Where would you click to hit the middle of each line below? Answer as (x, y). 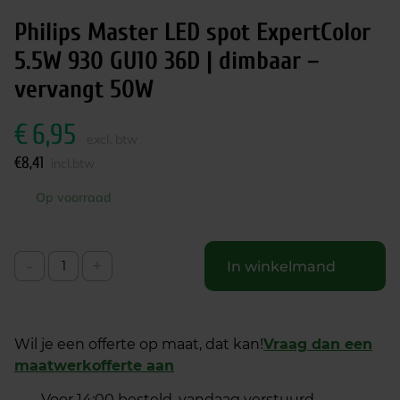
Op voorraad (74, 197)
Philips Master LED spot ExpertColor (192, 32)
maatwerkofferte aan (94, 366)
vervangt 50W (84, 89)
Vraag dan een (318, 344)
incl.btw (73, 163)
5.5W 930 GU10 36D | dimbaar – (167, 61)
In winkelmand (281, 266)
